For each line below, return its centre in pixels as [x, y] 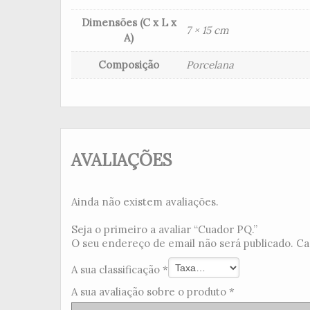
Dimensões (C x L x [129, 23]
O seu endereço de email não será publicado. [182, 243]
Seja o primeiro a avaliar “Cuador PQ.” [164, 229]
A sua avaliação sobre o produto [150, 291]
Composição [129, 65]
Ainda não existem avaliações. [145, 201]
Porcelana [210, 65]
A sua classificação [117, 270]
